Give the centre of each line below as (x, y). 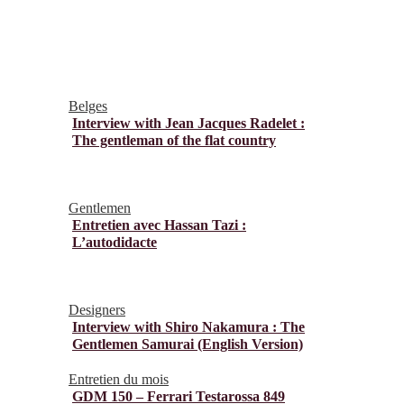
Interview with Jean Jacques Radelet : (188, 123)
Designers (97, 309)
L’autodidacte (115, 242)
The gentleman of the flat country (174, 140)
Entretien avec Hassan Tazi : (159, 225)
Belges (88, 106)
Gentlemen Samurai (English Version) (188, 344)
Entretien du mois (119, 379)
